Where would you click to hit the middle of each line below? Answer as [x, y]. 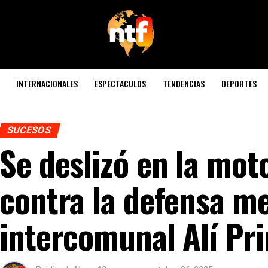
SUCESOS [29, 130]
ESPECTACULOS [120, 83]
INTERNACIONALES [47, 83]
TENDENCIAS [184, 83]
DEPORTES [239, 83]
